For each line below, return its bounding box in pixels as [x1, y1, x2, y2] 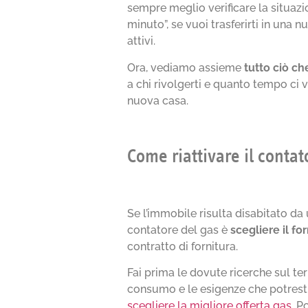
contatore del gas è [127, 223, 231, 236]
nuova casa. [127, 93, 189, 107]
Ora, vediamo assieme [127, 60, 245, 74]
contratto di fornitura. [127, 239, 239, 253]
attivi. [127, 34, 156, 48]
